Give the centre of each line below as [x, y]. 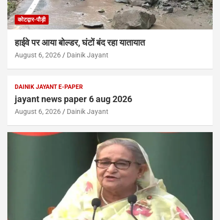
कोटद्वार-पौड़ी [32, 19]
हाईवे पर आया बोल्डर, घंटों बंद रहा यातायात [80, 42]
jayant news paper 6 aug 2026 [73, 99]
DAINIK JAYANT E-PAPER [49, 87]
